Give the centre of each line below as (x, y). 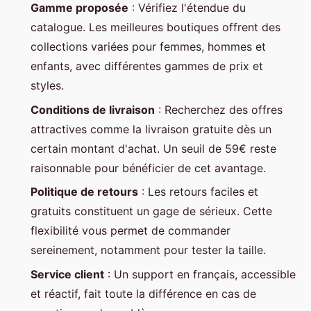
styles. (47, 86)
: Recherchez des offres (219, 109)
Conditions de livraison (93, 109)
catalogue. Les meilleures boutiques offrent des (155, 27)
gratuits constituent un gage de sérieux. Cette (151, 211)
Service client (67, 274)
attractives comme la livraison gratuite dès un (151, 129)
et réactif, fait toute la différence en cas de (143, 293)
